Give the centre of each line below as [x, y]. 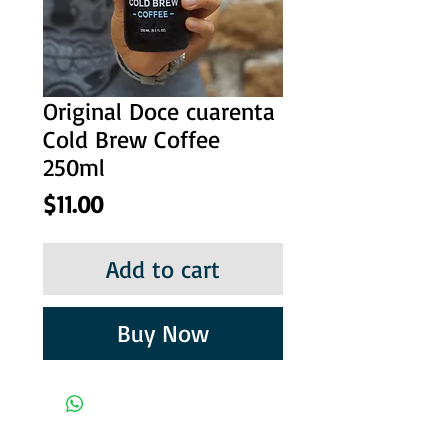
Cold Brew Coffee [131, 138]
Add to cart [163, 268]
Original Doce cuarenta [159, 110]
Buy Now [163, 332]
